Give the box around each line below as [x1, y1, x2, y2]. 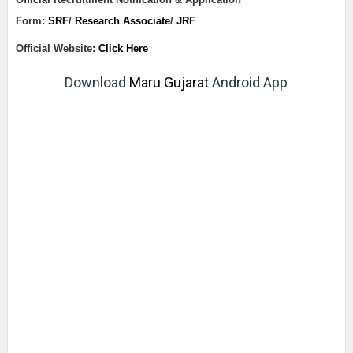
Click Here [98, 43, 148, 54]
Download [65, 73, 130, 91]
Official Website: [15, 43, 98, 54]
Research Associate [74, 15, 170, 27]
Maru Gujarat [129, 73, 210, 91]
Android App [209, 73, 288, 91]
